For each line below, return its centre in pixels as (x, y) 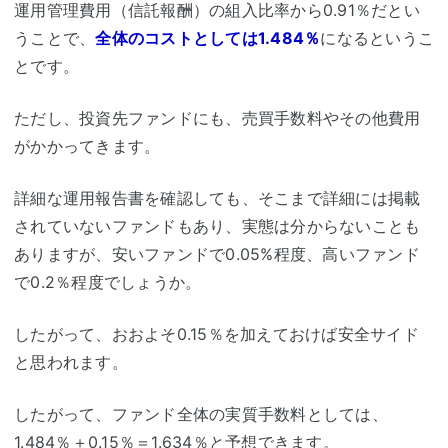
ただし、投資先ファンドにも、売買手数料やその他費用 (217, 118)
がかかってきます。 (87, 146)
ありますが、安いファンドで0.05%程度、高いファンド (217, 254)
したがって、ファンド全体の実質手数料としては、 (201, 414)
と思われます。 (71, 362)
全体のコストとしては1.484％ (208, 38)
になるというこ (377, 38)
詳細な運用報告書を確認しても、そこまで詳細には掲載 (217, 198)
